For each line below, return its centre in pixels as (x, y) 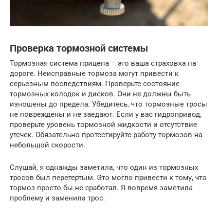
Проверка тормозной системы (79, 48)
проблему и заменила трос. (57, 198)
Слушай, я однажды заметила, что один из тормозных (104, 167)
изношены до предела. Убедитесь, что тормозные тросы (109, 104)
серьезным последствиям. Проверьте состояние (95, 83)
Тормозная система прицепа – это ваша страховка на (103, 63)
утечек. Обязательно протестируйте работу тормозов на (106, 135)
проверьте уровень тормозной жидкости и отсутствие (103, 124)
